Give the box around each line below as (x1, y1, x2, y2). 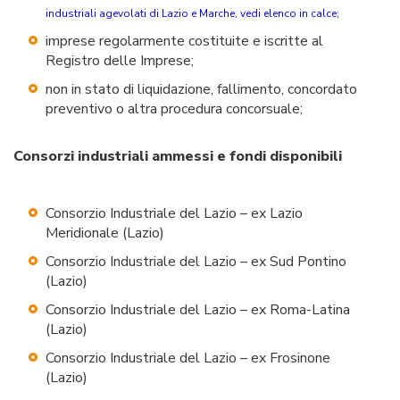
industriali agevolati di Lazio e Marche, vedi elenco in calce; (46, 6, 339, 21)
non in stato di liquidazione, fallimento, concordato (46, 79, 357, 100)
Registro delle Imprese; (46, 51, 194, 71)
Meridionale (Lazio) (46, 223, 164, 244)
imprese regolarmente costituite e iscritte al (46, 31, 323, 52)
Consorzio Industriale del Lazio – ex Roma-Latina (46, 300, 350, 321)
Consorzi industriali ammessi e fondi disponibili (13, 146, 342, 167)
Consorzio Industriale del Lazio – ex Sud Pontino (46, 252, 346, 272)
